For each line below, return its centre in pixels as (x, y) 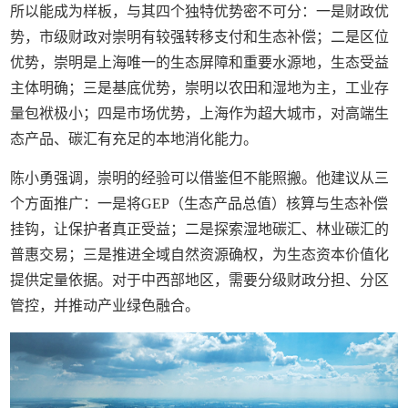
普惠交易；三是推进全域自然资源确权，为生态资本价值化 (200, 255)
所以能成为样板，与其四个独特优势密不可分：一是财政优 (200, 11)
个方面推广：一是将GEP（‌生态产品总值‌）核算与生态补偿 (199, 204)
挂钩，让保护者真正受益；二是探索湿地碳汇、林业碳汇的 (200, 229)
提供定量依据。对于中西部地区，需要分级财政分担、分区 (200, 280)
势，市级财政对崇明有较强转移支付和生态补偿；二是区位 (200, 37)
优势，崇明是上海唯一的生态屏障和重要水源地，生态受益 (200, 62)
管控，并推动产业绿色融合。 (105, 306)
